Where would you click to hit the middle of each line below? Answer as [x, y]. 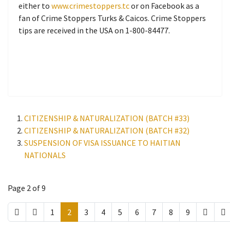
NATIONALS [45, 155]
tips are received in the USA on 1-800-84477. [94, 30]
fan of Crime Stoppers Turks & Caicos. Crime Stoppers [112, 18]
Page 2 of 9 [27, 188]
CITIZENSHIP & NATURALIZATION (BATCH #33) [107, 118]
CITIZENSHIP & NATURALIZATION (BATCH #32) [107, 130]
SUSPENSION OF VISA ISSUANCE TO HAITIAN [102, 143]
